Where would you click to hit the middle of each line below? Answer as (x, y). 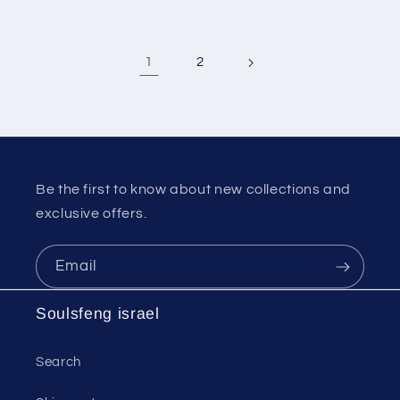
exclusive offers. (92, 214)
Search (58, 362)
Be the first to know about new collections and (193, 190)
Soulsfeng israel (98, 313)
